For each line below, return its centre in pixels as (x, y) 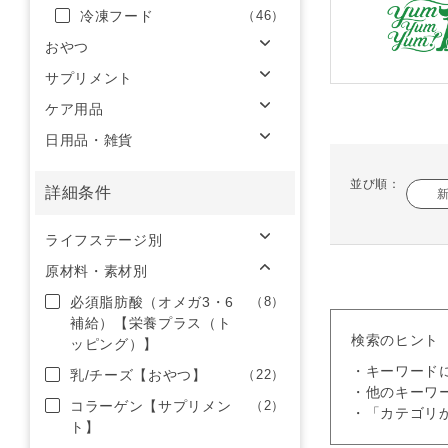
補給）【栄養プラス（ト (151, 323)
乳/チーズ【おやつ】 (138, 375)
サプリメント (89, 78)
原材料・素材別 (96, 271)
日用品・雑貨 (89, 140)
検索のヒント (395, 340)
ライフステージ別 (104, 240)
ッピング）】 (114, 344)
